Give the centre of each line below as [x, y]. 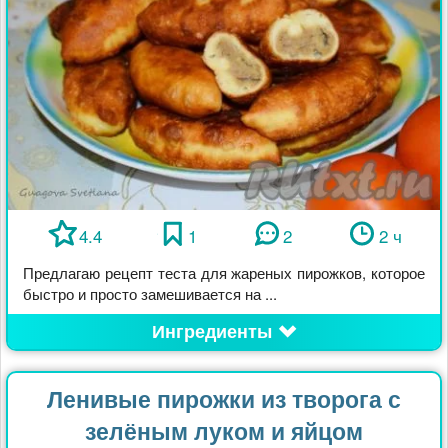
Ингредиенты [211, 331]
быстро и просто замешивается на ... [150, 294]
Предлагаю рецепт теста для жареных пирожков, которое [224, 273]
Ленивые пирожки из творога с [224, 399]
